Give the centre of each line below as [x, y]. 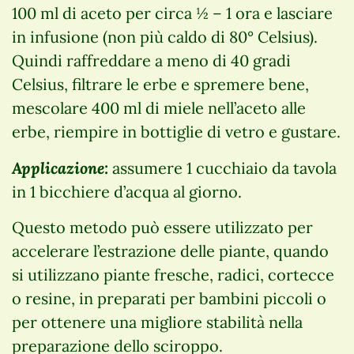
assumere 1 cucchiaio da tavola [224, 168]
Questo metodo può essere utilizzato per [162, 227]
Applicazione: [60, 167]
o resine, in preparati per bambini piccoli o [169, 298]
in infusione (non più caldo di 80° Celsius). [165, 36]
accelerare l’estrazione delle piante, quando [170, 250]
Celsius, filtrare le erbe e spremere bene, [160, 84]
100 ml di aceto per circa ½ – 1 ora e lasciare [172, 13]
